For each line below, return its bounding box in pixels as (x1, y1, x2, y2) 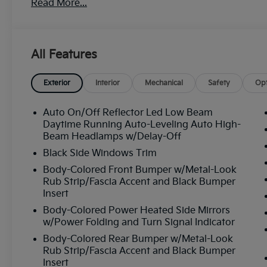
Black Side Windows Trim (43, 147, 157, 159)
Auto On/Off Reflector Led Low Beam (43, 107, 213, 119)
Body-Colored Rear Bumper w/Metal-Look (43, 233, 234, 245)
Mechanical (145, 78, 184, 88)
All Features (31, 47, 97, 62)
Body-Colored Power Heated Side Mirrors (43, 204, 231, 216)
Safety (208, 78, 231, 88)
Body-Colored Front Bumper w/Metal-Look (43, 164, 237, 176)
